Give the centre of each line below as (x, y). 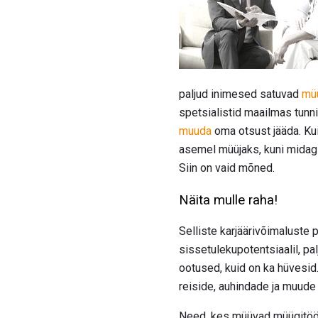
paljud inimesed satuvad (240, 94)
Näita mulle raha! (228, 200)
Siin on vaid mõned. (227, 168)
